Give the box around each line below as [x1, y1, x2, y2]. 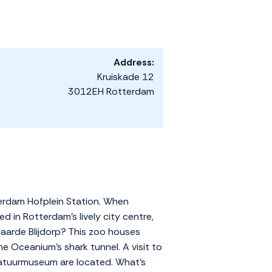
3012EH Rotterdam [68, 85, 154, 98]
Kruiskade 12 [97, 70, 154, 84]
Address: [114, 56, 154, 69]
